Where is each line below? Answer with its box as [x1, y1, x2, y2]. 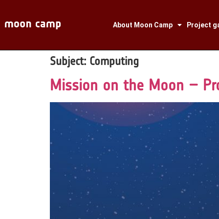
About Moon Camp [112, 21, 173, 29]
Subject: [50, 54, 89, 68]
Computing [89, 54, 139, 68]
